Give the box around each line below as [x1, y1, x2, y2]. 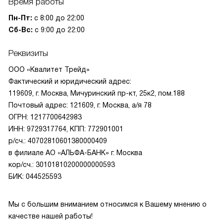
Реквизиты [8, 49, 48, 58]
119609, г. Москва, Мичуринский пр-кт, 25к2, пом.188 [8, 89, 185, 97]
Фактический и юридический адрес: [8, 77, 131, 85]
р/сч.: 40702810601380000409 [8, 137, 107, 145]
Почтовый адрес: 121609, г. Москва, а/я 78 [8, 101, 152, 109]
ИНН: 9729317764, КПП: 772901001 [8, 125, 123, 133]
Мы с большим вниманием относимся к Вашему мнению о [8, 200, 207, 208]
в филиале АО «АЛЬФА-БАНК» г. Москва [8, 149, 142, 157]
